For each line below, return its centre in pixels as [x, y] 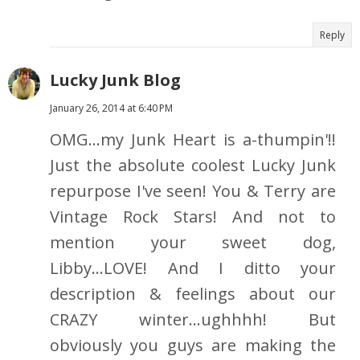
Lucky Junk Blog [115, 80]
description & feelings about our [193, 294]
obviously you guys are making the [193, 346]
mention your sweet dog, [193, 243]
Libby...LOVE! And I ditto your [193, 268]
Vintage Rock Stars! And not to [193, 217]
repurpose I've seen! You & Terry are [193, 191]
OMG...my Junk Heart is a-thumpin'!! [193, 140]
